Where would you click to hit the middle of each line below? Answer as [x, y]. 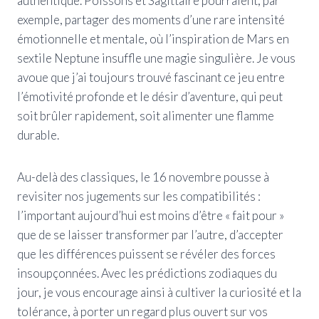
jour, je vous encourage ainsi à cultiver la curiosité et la [159, 292]
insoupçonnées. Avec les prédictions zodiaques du [147, 273]
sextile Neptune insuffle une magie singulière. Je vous [156, 58]
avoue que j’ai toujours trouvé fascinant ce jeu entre [151, 77]
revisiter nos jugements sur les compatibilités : [139, 196]
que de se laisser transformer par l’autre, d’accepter [150, 234]
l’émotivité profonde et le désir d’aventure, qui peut [150, 96]
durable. [38, 135]
